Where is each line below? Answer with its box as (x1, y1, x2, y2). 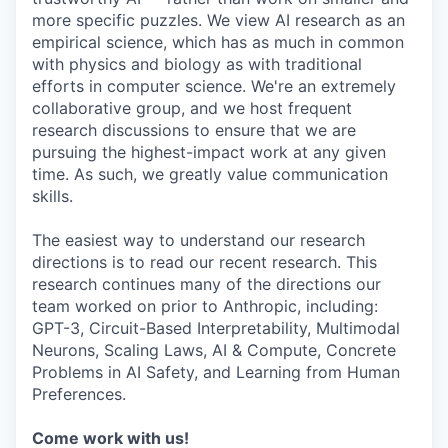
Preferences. (32, 384, 126, 404)
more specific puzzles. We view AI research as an (32, 10, 405, 30)
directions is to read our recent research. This (32, 252, 377, 272)
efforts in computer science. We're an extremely (32, 76, 396, 96)
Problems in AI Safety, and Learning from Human (32, 362, 400, 382)
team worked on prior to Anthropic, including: (32, 296, 378, 316)
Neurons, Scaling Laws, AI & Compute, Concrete (32, 340, 396, 360)
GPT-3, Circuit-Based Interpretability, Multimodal (32, 318, 400, 338)
